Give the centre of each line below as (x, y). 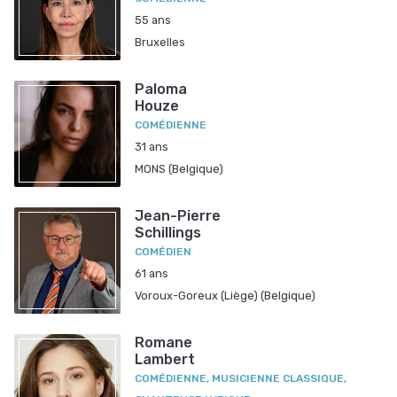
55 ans (153, 19)
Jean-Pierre (178, 216)
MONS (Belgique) (179, 169)
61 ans (152, 274)
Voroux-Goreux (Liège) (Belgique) (225, 296)
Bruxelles (160, 42)
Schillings (168, 233)
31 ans (152, 147)
